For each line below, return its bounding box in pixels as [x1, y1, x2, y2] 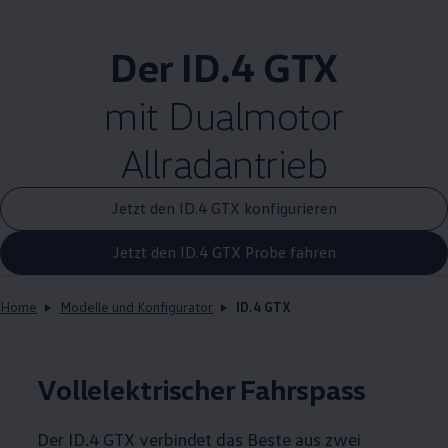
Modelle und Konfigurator [59, 297, 214, 315]
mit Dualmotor [104, 89, 344, 139]
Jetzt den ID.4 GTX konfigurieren [111, 198, 337, 219]
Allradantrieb [120, 137, 328, 187]
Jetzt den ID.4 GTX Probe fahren [112, 242, 336, 263]
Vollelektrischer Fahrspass [37, 371, 367, 406]
